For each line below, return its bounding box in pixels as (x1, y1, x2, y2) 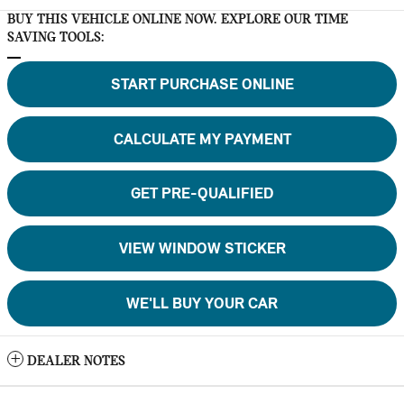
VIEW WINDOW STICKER (118, 241, 286, 257)
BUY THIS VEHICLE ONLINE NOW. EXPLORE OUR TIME (7, 12, 348, 27)
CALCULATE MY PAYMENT (113, 132, 291, 148)
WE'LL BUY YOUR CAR (126, 296, 278, 312)
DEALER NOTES (27, 353, 125, 369)
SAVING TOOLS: (7, 30, 105, 45)
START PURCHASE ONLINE (110, 77, 294, 93)
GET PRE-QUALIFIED (131, 187, 273, 203)
